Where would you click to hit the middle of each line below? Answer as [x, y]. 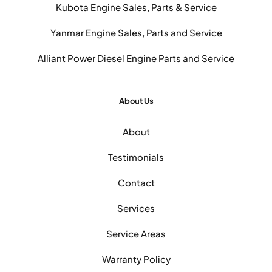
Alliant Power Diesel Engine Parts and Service [136, 58]
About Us [136, 101]
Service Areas [136, 234]
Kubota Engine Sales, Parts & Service [136, 7]
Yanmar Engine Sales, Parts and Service [136, 33]
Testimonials [136, 157]
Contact [136, 183]
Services [136, 208]
